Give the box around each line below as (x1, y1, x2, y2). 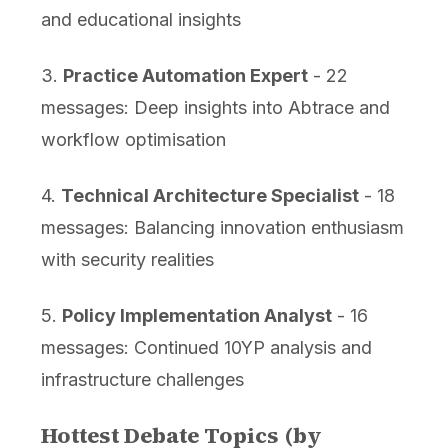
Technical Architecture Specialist (60, 185, 359, 207)
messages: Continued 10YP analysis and (40, 337, 372, 359)
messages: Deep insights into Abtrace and (40, 97, 390, 119)
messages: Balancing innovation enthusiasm (40, 217, 404, 239)
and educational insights (40, 9, 241, 31)
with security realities (40, 249, 214, 271)
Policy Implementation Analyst (61, 305, 332, 327)
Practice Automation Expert (62, 65, 308, 87)
